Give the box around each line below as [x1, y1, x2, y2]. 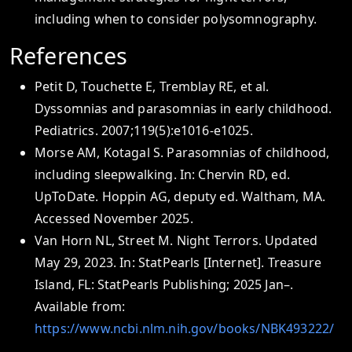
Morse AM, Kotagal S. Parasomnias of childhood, [35, 144, 330, 161]
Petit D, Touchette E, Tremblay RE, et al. [35, 78, 269, 95]
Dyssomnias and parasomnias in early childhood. [35, 100, 332, 117]
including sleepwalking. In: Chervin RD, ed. [35, 166, 290, 183]
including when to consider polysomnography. [35, 10, 317, 27]
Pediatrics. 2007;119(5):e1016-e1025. [35, 122, 253, 139]
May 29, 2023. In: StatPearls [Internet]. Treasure [35, 254, 321, 271]
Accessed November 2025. [35, 210, 193, 227]
